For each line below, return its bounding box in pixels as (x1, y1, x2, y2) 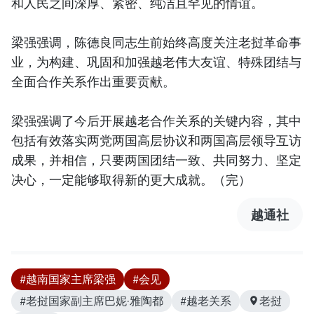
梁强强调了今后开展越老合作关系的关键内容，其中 (11, 111, 301, 129)
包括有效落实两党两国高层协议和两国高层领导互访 (11, 131, 301, 149)
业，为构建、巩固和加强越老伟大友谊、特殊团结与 (11, 53, 301, 70)
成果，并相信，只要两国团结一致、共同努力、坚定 (11, 151, 301, 168)
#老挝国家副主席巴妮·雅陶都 (20, 293, 163, 308)
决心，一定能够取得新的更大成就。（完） (11, 170, 251, 188)
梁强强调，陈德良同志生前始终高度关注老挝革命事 (11, 33, 301, 50)
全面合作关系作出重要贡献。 (11, 72, 175, 90)
